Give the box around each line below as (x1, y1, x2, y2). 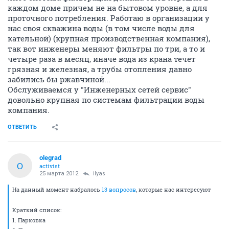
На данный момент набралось (12, 186, 102, 193)
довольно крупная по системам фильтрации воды (8, 95, 204, 105)
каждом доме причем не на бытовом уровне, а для (8, 3, 208, 13)
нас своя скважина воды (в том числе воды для (8, 23, 195, 33)
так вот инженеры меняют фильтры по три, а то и (8, 43, 205, 54)
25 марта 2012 (39, 170, 78, 177)
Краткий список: (12, 206, 61, 214)
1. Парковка (12, 216, 45, 224)
